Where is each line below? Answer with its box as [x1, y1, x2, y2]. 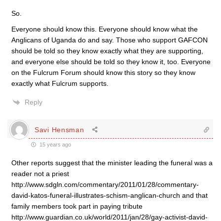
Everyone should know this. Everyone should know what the [11, 25, 198, 33]
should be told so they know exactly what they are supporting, [11, 47, 203, 55]
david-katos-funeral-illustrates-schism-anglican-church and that [11, 191, 208, 199]
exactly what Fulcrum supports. [11, 79, 109, 87]
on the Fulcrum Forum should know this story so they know [11, 69, 195, 76]
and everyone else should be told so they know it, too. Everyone [11, 58, 211, 66]
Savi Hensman [35, 125, 84, 134]
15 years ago [38, 142, 71, 147]
